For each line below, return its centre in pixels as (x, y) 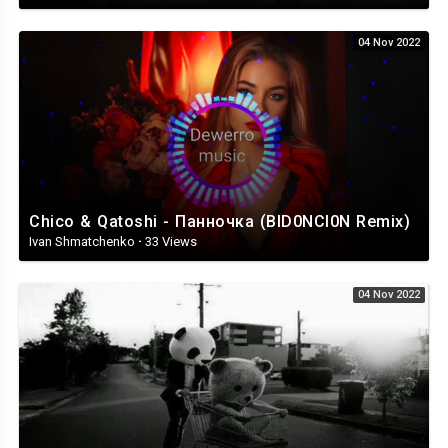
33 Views (169, 242)
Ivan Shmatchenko (83, 242)
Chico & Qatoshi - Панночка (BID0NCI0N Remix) (219, 222)
